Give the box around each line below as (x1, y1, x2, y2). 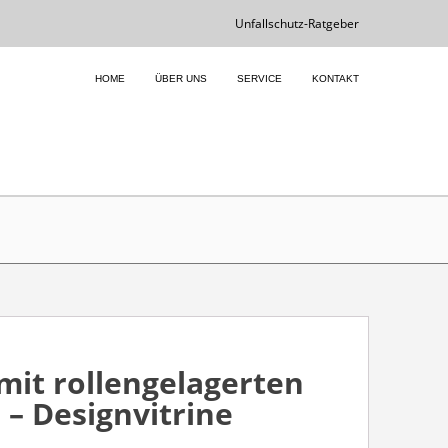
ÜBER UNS (154, 73, 207, 84)
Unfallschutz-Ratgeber (234, 15, 359, 32)
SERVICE (236, 73, 282, 84)
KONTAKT (311, 73, 359, 84)
